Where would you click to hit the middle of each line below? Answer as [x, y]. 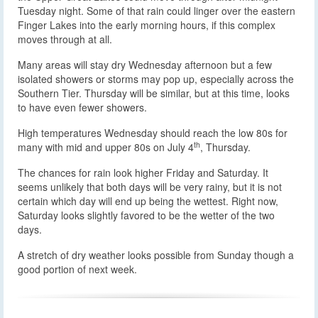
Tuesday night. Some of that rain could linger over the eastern [157, 10]
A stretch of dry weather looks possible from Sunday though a [156, 254]
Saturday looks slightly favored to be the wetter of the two [146, 215]
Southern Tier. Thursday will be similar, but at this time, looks [154, 93]
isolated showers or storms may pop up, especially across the [156, 78]
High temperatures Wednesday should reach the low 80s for [153, 132]
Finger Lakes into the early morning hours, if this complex [147, 24]
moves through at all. [65, 39]
